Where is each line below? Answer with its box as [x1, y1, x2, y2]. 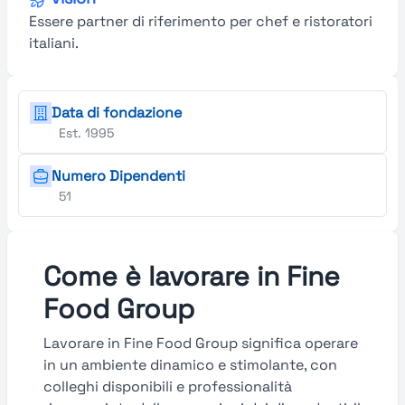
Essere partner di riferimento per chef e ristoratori [29, 12, 372, 31]
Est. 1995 [59, 125, 114, 141]
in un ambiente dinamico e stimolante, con [43, 355, 337, 374]
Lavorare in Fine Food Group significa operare [43, 334, 358, 353]
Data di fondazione [52, 103, 182, 122]
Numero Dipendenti [52, 166, 185, 185]
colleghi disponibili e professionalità [43, 377, 292, 396]
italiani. [29, 33, 79, 52]
